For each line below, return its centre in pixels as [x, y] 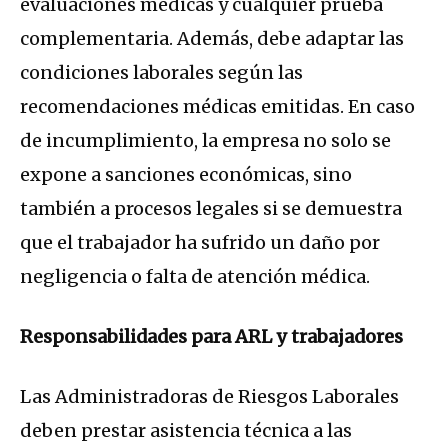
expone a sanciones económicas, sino [186, 175]
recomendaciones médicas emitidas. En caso [217, 107]
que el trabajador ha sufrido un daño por [200, 243]
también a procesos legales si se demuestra [211, 209]
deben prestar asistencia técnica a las [186, 431]
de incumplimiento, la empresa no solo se [205, 141]
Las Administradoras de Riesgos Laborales [209, 397]
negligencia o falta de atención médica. [195, 277]
